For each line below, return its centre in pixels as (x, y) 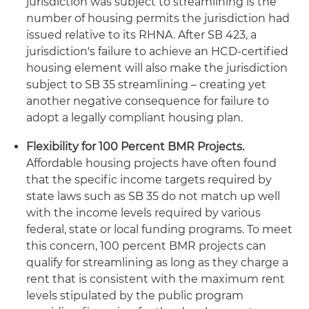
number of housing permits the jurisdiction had (158, 18)
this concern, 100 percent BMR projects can (146, 246)
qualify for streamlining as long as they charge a (157, 262)
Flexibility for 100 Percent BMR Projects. (135, 147)
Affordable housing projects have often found (151, 163)
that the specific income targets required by (149, 180)
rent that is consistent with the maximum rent (156, 279)
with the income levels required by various (143, 213)
